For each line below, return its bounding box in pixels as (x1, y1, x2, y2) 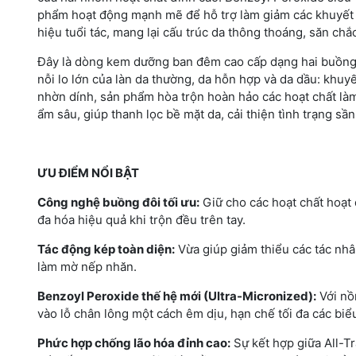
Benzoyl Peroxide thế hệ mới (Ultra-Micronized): (37, 288, 316, 304)
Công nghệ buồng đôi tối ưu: (37, 194, 199, 210)
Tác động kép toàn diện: (37, 241, 175, 257)
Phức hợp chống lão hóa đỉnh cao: (37, 335, 230, 350)
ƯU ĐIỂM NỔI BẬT (37, 164, 139, 180)
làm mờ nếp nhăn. (37, 258, 137, 274)
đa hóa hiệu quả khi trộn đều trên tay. (37, 211, 246, 227)
